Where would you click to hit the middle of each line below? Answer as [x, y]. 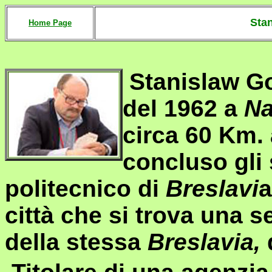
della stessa [76, 242]
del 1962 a [183, 108]
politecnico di [85, 189]
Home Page [50, 23]
